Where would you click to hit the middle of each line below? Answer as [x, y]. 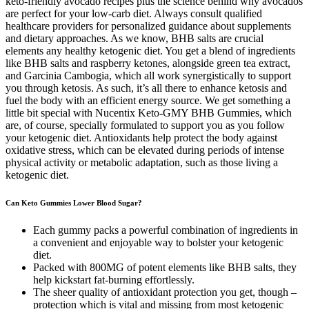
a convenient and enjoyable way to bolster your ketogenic [158, 243]
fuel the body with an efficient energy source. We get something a [148, 101]
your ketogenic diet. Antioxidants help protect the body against [141, 138]
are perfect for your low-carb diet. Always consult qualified [134, 14]
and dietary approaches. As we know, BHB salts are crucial [134, 39]
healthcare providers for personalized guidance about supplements [148, 26]
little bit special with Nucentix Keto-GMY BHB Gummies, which [149, 113]
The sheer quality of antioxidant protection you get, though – [165, 292]
